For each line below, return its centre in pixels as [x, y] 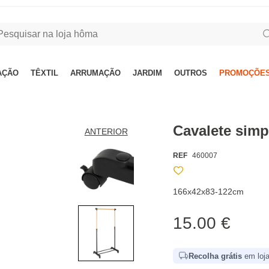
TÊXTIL [44, 73]
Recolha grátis [216, 256]
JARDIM [147, 73]
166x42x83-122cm [209, 192]
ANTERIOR [106, 131]
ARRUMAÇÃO [95, 73]
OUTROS [191, 73]
